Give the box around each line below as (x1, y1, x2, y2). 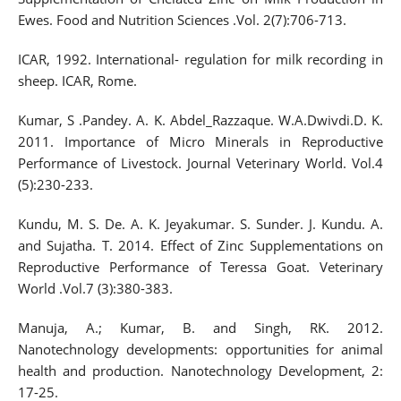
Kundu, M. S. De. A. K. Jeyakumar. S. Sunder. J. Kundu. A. (17, 214, 384, 233)
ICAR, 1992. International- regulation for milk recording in (17, 49, 384, 68)
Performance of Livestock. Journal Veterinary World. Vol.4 (17, 153, 384, 172)
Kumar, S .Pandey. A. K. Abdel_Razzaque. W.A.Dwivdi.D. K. (17, 110, 384, 129)
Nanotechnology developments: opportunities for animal (17, 339, 384, 358)
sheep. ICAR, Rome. (17, 71, 137, 90)
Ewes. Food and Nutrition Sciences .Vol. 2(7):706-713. (17, 10, 346, 29)
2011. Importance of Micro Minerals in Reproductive (17, 132, 384, 150)
